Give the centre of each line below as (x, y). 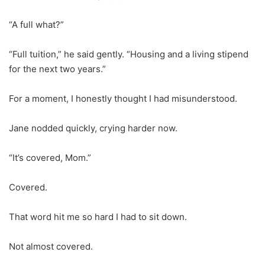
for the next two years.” (57, 69)
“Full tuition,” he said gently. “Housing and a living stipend (129, 54)
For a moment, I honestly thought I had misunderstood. (123, 98)
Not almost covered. (51, 246)
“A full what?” (36, 24)
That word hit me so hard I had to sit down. (98, 216)
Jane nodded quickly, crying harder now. (93, 128)
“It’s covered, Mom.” (50, 157)
